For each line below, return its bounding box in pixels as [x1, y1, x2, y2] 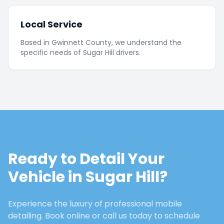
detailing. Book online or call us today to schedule [8, 210, 200, 221]
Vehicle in [8, 166, 85, 187]
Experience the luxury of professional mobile [8, 198, 182, 209]
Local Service [20, 18, 82, 30]
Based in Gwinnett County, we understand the [20, 37, 181, 47]
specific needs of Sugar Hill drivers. [20, 47, 140, 57]
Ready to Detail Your [8, 148, 164, 169]
